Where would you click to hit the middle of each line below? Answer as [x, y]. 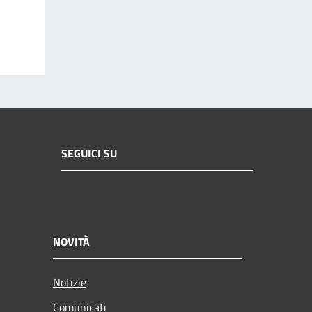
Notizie [70, 282]
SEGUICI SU [89, 154]
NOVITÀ [71, 241]
